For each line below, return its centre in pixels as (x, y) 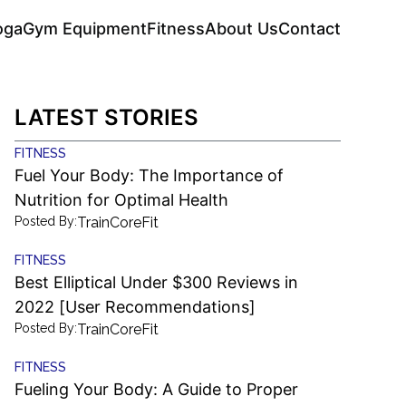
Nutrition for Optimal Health (121, 200)
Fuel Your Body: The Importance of (149, 175)
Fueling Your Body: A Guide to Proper (156, 389)
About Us (242, 29)
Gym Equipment (85, 29)
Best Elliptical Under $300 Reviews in (156, 282)
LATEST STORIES (106, 117)
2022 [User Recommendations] (135, 307)
